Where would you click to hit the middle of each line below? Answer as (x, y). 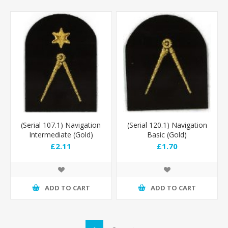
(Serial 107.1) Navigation (61, 125)
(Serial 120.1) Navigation (167, 125)
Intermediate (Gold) (61, 134)
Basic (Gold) (167, 134)
